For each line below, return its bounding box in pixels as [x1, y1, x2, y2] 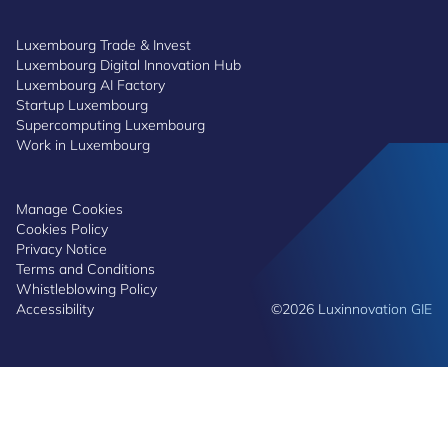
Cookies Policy [16, 220, 108, 238]
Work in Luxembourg [16, 136, 150, 154]
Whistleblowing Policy [16, 280, 157, 298]
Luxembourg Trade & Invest [16, 36, 191, 54]
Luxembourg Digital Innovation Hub [16, 56, 241, 74]
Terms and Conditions [16, 260, 155, 278]
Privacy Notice [16, 240, 107, 258]
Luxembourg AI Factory [16, 76, 165, 94]
